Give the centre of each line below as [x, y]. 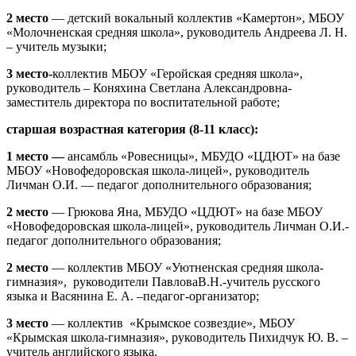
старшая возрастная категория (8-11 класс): [132, 129]
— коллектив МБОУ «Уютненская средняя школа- [188, 267]
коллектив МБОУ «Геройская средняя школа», [178, 73]
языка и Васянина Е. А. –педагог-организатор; [133, 296]
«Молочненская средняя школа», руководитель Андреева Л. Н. [177, 32]
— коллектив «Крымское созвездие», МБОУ [173, 323]
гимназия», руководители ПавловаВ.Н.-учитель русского [163, 281]
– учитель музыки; [56, 46]
